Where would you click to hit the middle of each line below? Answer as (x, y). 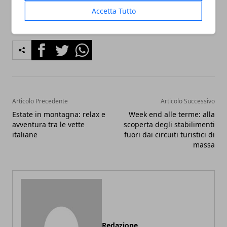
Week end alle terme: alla (172, 114)
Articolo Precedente (40, 101)
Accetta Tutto (113, 10)
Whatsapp (91, 45)
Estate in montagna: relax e (59, 114)
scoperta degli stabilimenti (169, 124)
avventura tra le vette (48, 124)
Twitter (65, 45)
